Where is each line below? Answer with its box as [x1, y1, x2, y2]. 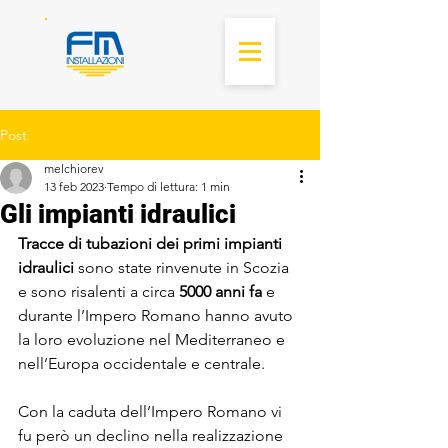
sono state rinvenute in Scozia [78, 258, 293, 277]
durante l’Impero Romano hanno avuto [18, 306, 297, 325]
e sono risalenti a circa [18, 282, 179, 301]
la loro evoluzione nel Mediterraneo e [18, 330, 289, 349]
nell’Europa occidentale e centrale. [18, 354, 269, 373]
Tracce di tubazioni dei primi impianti [18, 234, 286, 253]
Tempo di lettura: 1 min [107, 179, 230, 194]
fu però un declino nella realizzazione [18, 426, 287, 445]
